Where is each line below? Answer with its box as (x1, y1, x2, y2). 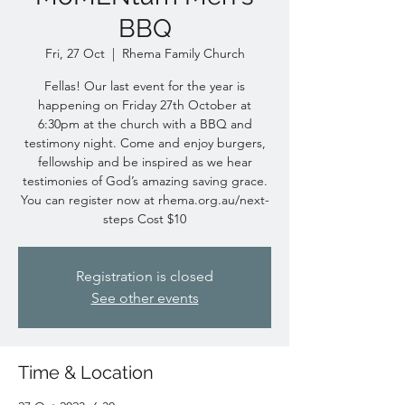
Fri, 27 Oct (44, 45, 105, 61)
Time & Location (18, 362, 154, 383)
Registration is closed (76, 268, 213, 285)
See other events (90, 289, 199, 306)
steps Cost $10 (103, 211, 186, 227)
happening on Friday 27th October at (38, 97, 251, 113)
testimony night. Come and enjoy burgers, (24, 135, 266, 151)
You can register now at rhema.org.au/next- (20, 192, 269, 208)
